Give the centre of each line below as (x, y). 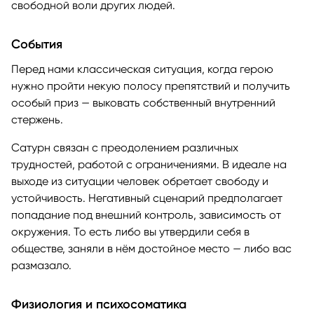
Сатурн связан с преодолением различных (125, 147)
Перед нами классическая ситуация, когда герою (142, 69)
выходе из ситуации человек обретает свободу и (140, 181)
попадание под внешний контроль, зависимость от (146, 214)
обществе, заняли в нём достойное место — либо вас (151, 248)
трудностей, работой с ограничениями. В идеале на (149, 164)
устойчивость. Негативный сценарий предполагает (147, 198)
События (37, 44)
